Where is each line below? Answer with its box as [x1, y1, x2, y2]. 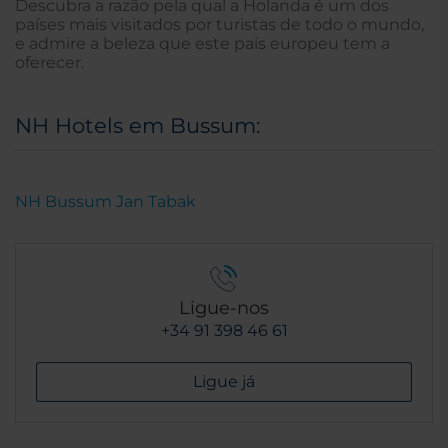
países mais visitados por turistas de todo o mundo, [15, 14, 424, 34]
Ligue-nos [179, 296, 269, 319]
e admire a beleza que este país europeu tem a [15, 33, 390, 53]
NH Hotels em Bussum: [15, 112, 260, 138]
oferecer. [15, 52, 84, 72]
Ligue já [193, 371, 255, 391]
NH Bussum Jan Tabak [15, 191, 196, 211]
